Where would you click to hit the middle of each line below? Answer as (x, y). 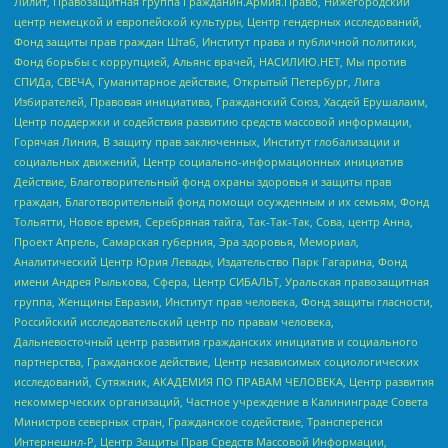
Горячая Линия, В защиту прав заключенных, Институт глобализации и (207, 142)
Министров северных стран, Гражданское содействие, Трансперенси (198, 422)
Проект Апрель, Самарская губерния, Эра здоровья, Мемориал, (186, 242)
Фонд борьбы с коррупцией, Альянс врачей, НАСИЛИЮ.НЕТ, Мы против (210, 62)
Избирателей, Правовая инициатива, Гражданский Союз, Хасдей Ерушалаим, (221, 102)
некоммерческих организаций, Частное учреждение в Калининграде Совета (221, 402)
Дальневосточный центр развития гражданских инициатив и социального (216, 342)
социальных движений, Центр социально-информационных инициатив (208, 162)
